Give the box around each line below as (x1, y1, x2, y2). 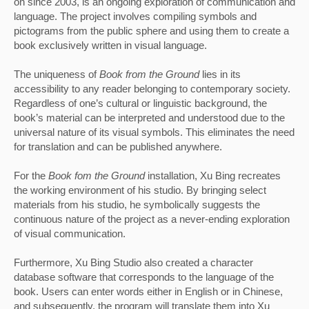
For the (14, 170, 46, 181)
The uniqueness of (14, 68, 99, 80)
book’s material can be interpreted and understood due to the (14, 112, 285, 123)
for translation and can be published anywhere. (14, 141, 222, 152)
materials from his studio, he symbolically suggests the (14, 199, 260, 210)
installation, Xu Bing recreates (145, 170, 281, 181)
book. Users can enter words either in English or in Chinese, (14, 286, 283, 297)
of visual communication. (14, 228, 128, 239)
